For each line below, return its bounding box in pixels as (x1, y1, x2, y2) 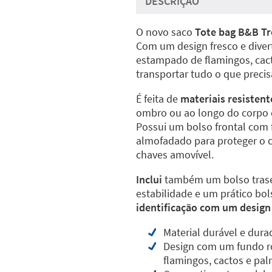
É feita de (136, 92, 180, 106)
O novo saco (136, 25, 195, 39)
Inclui (136, 172, 162, 186)
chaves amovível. (136, 148, 214, 161)
